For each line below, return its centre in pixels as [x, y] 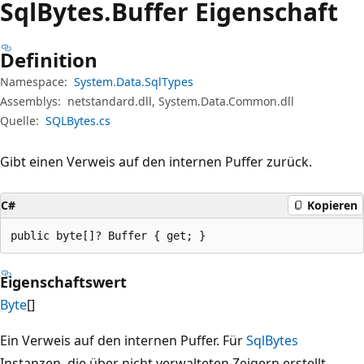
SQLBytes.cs [78, 120]
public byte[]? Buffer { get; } [108, 235]
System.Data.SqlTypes [134, 81]
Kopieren [332, 205]
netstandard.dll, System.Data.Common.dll [181, 101]
